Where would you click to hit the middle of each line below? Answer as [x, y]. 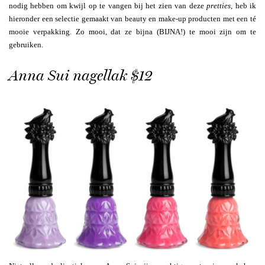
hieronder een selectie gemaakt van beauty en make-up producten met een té [132, 18]
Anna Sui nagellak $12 [81, 76]
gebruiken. [26, 44]
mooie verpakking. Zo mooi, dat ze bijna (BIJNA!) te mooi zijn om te [132, 31]
